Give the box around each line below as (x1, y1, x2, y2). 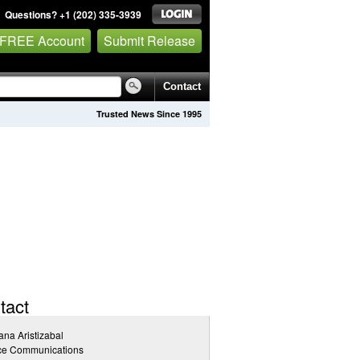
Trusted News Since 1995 (96, 108, 202, 120)
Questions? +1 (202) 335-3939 (5, 7, 141, 22)
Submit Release (104, 31, 195, 50)
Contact (163, 80, 201, 92)
